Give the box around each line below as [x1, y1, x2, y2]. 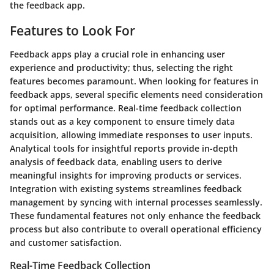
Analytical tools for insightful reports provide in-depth [10, 142, 238, 154]
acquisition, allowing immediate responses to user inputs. [10, 128, 253, 141]
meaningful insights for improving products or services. [10, 169, 242, 181]
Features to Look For [10, 22, 135, 40]
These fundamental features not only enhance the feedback [10, 209, 261, 221]
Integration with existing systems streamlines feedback [10, 182, 242, 194]
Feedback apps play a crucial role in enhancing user [10, 48, 225, 60]
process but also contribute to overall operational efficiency [10, 223, 262, 235]
